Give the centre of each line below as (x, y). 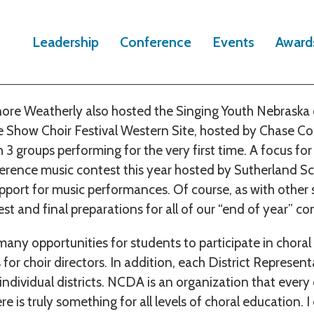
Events (233, 42)
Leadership (65, 42)
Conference (155, 42)
